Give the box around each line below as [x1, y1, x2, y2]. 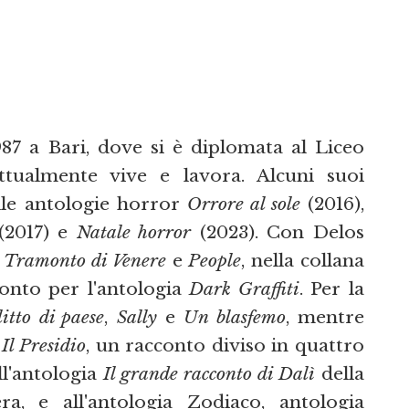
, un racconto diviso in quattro [85, 334, 365, 357]
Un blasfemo [184, 306, 286, 329]
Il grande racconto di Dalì [103, 362, 315, 385]
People [188, 249, 242, 272]
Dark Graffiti [189, 278, 299, 300]
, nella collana [241, 249, 365, 272]
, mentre [285, 306, 365, 329]
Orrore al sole [186, 193, 300, 215]
